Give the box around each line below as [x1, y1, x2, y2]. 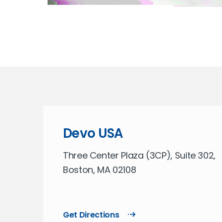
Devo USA [63, 124, 123, 142]
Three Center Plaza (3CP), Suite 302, [63, 149, 216, 162]
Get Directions [63, 209, 119, 221]
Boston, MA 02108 [63, 164, 136, 176]
